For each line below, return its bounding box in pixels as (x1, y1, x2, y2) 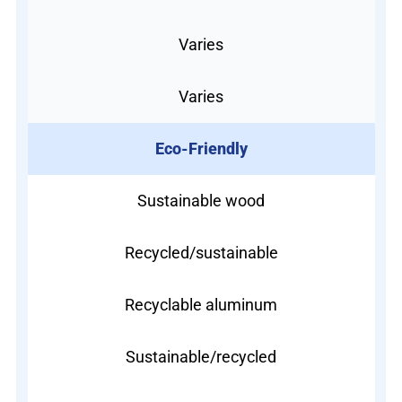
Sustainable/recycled (126, 346, 276, 366)
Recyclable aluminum (125, 294, 277, 314)
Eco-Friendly (154, 138, 248, 158)
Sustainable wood (137, 190, 265, 210)
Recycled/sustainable (124, 242, 278, 262)
